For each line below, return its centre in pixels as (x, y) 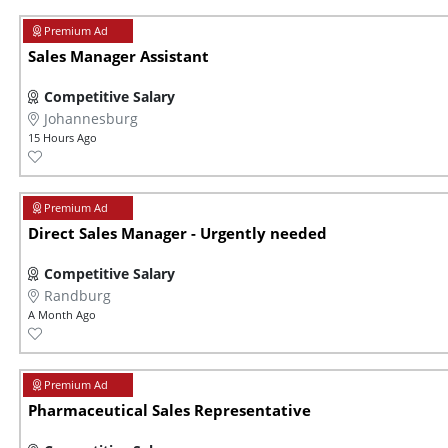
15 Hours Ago (62, 138)
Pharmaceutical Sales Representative (169, 411)
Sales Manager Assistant (118, 57)
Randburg (77, 296)
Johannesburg (91, 119)
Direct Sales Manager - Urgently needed (177, 234)
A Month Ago (62, 315)
